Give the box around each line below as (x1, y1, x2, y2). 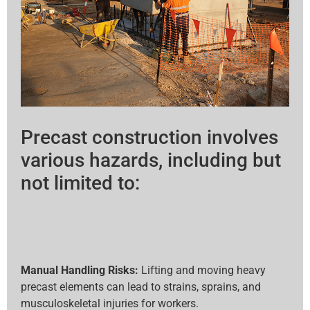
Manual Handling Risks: (21, 264, 141, 277)
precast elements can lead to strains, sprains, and (21, 280, 261, 294)
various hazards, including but (21, 149, 281, 172)
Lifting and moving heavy (141, 264, 266, 277)
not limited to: (21, 172, 140, 195)
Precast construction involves (21, 126, 278, 149)
